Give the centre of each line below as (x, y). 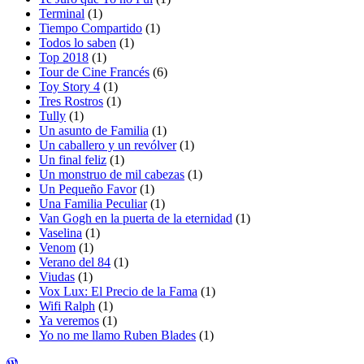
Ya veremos (69, 320)
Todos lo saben (78, 42)
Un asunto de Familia (94, 130)
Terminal (62, 13)
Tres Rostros (71, 101)
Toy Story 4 (69, 86)
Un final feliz (73, 159)
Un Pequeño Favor (88, 188)
